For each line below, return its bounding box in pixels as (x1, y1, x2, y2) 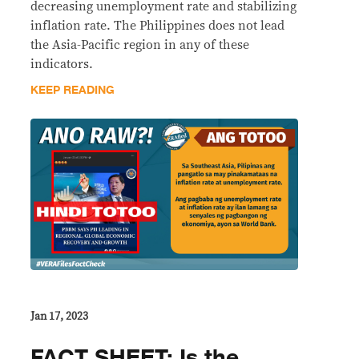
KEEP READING (30, 81, 115, 100)
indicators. (30, 58, 93, 71)
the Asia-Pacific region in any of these (30, 38, 249, 52)
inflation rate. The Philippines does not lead (30, 19, 284, 33)
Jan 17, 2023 (30, 311, 88, 323)
